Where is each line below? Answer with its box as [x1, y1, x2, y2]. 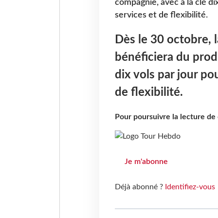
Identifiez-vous [164, 183, 215, 191]
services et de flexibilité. [114, 11, 208, 19]
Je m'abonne [124, 158, 168, 166]
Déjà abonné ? [114, 183, 165, 191]
